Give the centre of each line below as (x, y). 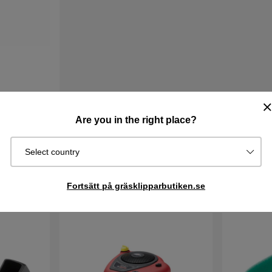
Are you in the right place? (136, 120)
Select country (52, 151)
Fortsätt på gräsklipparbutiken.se (136, 185)
